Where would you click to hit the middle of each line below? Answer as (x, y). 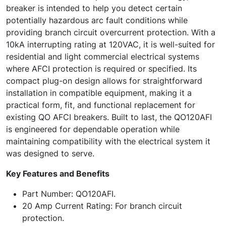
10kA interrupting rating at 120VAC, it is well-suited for (110, 44)
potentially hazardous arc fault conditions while (97, 20)
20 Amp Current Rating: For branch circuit (102, 206)
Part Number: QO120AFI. (69, 194)
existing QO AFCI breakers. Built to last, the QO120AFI (109, 117)
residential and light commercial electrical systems (103, 56)
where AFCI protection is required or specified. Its (101, 69)
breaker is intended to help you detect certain (94, 8)
